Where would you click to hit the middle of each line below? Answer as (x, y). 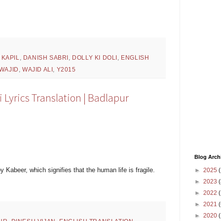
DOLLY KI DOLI (95, 57)
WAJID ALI (38, 69)
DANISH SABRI (46, 57)
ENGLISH (135, 57)
